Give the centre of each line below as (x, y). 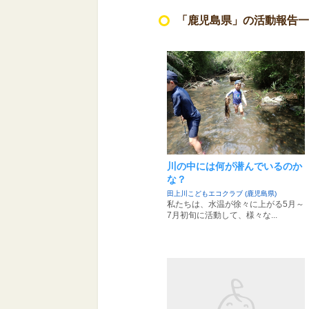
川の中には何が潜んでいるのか (235, 166)
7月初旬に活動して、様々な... (222, 215)
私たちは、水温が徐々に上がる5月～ (236, 204)
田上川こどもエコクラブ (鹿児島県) (222, 193)
